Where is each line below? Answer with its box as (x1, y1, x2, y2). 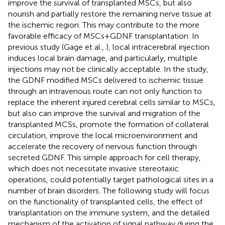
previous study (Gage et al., (8, 42, 106, 52)
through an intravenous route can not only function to (8, 86, 202, 96)
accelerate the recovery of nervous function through (8, 141, 197, 151)
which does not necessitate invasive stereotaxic (8, 163, 179, 173)
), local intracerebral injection (106, 42, 209, 52)
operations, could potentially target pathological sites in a (8, 174, 213, 184)
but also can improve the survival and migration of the (8, 108, 200, 118)
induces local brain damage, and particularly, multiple (8, 53, 197, 63)
